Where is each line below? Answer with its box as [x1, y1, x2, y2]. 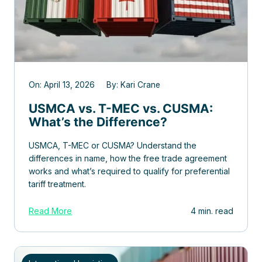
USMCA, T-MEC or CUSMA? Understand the [29, 140, 196, 150]
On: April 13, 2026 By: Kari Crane [29, 80, 160, 89]
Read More [29, 206, 72, 216]
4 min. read [191, 206, 233, 216]
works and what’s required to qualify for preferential [29, 166, 230, 176]
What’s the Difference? [29, 115, 167, 129]
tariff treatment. [29, 179, 86, 189]
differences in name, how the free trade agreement [29, 153, 227, 163]
